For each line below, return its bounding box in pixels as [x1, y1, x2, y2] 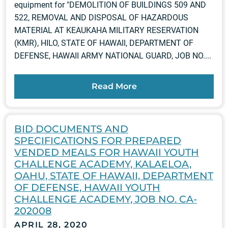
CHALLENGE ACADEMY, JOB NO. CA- [14, 193, 197, 206]
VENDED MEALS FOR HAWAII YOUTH [14, 146, 199, 159]
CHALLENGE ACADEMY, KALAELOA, [14, 158, 191, 170]
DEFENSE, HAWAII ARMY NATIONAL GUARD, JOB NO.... [14, 51, 211, 61]
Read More [91, 81, 137, 92]
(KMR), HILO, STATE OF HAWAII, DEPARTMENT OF [14, 38, 193, 48]
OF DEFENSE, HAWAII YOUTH [14, 181, 160, 194]
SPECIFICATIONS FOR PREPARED [14, 134, 181, 147]
